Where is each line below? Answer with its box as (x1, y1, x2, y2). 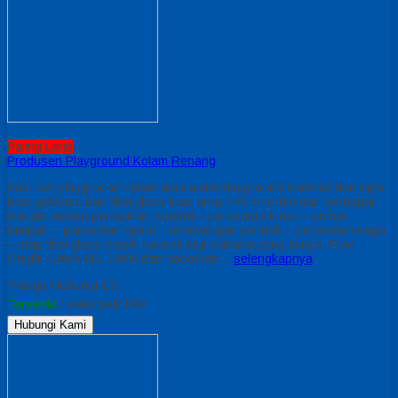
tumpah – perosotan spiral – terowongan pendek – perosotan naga (7, 222, 386, 237)
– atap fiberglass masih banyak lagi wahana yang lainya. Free (7, 236, 354, 251)
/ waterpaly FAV (57, 296, 147, 311)
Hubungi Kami (14, 317, 86, 331)
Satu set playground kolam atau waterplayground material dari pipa (7, 179, 384, 195)
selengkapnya (234, 251, 313, 266)
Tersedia (7, 296, 57, 311)
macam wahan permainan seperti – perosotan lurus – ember (7, 208, 347, 223)
